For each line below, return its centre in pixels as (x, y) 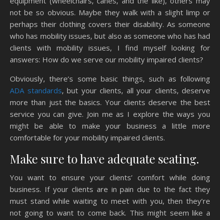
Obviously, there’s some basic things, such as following (110, 78)
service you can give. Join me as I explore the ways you (110, 114)
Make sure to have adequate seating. (104, 158)
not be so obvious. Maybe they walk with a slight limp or (110, 12)
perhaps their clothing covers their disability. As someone (110, 24)
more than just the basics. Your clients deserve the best (110, 102)
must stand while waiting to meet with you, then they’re (110, 201)
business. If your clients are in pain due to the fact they (110, 189)
